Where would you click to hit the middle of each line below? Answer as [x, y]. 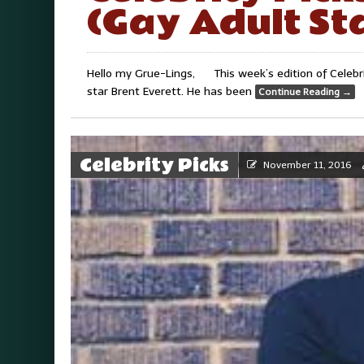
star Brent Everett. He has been [171, 92]
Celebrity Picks [154, 166]
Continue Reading [300, 92]
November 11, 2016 [308, 165]
